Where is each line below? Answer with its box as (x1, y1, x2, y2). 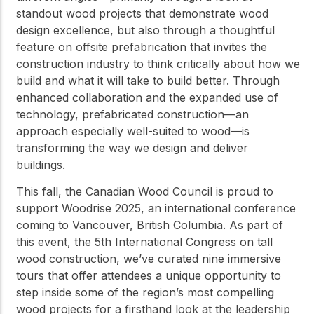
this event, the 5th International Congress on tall (16, 235, 273, 250)
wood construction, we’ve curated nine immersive (16, 252, 281, 266)
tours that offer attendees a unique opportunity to (16, 268, 281, 283)
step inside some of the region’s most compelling (16, 285, 274, 300)
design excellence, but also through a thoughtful (16, 22, 275, 37)
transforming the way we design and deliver (16, 140, 248, 155)
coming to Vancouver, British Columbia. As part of (16, 218, 283, 233)
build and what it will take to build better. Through (16, 73, 280, 88)
